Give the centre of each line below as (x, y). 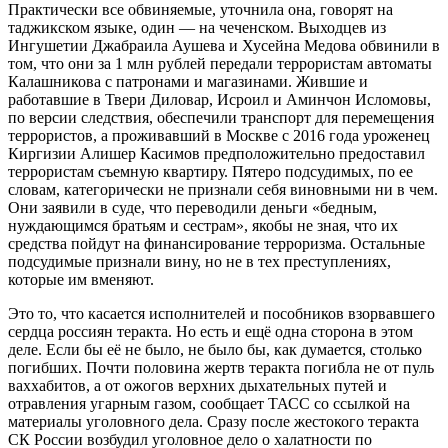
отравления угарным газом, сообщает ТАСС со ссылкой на (209, 403)
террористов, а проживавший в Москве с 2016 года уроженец (219, 135)
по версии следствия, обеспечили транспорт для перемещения (221, 117)
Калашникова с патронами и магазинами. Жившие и (188, 81)
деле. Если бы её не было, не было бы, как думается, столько (215, 349)
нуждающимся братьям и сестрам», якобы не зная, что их (203, 225)
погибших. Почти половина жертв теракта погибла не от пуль (221, 367)
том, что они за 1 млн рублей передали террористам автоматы (220, 63)
